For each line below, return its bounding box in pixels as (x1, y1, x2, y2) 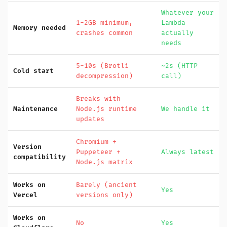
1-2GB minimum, (76, 19, 133, 27)
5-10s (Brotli (76, 62, 129, 70)
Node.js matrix (76, 158, 133, 166)
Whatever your (161, 9, 214, 17)
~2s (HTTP (161, 62, 198, 70)
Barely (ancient (76, 181, 137, 189)
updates (76, 115, 104, 123)
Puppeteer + (76, 148, 121, 156)
